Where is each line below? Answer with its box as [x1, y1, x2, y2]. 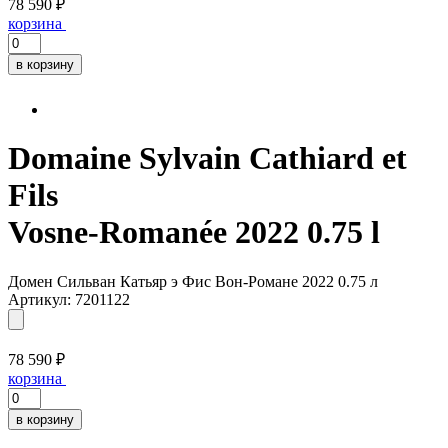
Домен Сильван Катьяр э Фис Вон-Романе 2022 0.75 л [8, 272, 378, 290]
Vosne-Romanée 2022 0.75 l [8, 214, 380, 251]
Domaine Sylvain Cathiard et [8, 140, 407, 177]
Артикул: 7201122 [8, 290, 130, 308]
